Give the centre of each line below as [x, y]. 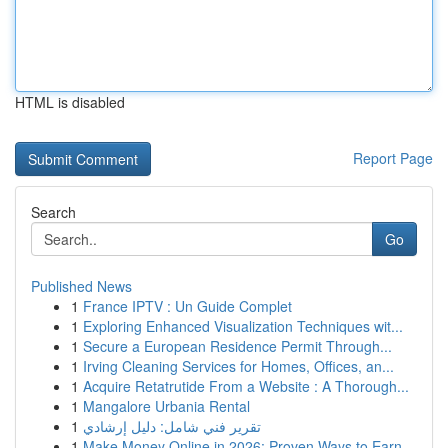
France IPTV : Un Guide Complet [187, 306]
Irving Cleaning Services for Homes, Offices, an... [238, 366]
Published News [81, 286]
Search [53, 212]
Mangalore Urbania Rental [166, 406]
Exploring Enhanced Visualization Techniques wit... [243, 326]
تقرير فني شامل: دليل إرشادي [172, 426]
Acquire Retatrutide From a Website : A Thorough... [246, 386]
